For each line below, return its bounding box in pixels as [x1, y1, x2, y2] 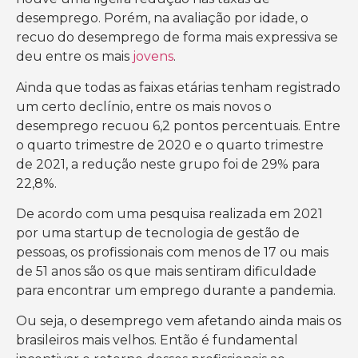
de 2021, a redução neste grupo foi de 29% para [16, 156, 320, 172]
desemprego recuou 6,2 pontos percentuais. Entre [16, 117, 340, 133]
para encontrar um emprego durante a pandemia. [16, 282, 336, 298]
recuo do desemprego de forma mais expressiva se [16, 30, 338, 46]
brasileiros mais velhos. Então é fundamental [16, 332, 298, 348]
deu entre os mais [16, 49, 133, 65]
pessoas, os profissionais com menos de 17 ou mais [16, 244, 328, 260]
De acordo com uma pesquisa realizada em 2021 [16, 205, 323, 221]
